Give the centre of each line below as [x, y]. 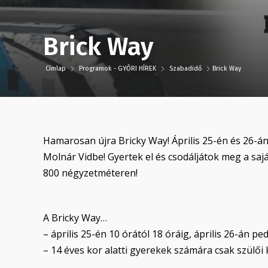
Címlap [57, 68]
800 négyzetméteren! [90, 173]
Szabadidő [185, 68]
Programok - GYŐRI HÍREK [118, 68]
